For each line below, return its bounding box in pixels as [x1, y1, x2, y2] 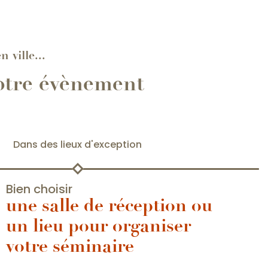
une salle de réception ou [5, 194, 212, 217]
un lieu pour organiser [5, 214, 191, 237]
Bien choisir [5, 181, 72, 197]
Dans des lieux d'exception [13, 138, 142, 151]
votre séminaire [5, 234, 134, 257]
